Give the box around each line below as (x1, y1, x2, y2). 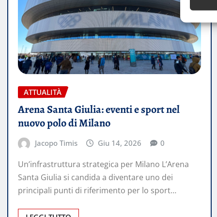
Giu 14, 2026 (98, 138, 142, 148)
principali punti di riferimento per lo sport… (18, 185, 176, 196)
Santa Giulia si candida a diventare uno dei (18, 171, 173, 183)
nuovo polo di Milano (18, 116, 110, 131)
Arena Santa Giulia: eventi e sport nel (18, 102, 180, 117)
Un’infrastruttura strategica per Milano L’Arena (18, 158, 189, 170)
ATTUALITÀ (24, 87, 62, 97)
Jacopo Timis (34, 138, 77, 148)
